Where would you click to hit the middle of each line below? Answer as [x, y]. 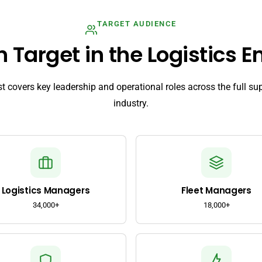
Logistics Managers [46, 191]
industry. [131, 104]
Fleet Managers [216, 191]
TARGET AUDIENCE [137, 24]
